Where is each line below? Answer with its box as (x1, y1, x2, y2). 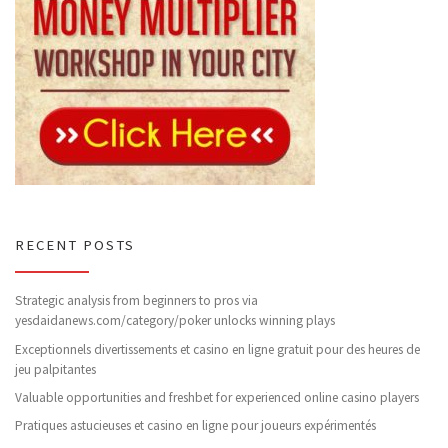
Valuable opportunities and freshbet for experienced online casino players (15, 388, 419, 406)
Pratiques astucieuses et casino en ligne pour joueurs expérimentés (15, 417, 376, 435)
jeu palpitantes (15, 360, 96, 378)
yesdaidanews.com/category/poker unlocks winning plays (15, 312, 335, 330)
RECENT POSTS (15, 236, 135, 255)
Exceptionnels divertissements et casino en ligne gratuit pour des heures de (15, 340, 420, 358)
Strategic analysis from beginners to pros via (15, 292, 258, 310)
